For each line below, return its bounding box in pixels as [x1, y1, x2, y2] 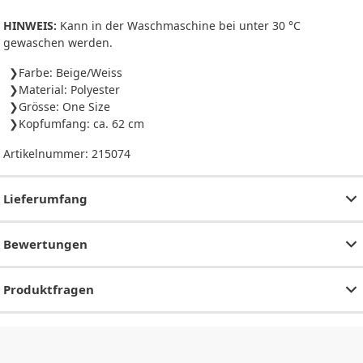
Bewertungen [3, 236, 88, 253]
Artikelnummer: [3, 146, 92, 162]
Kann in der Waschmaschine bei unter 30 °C [57, 18, 301, 34]
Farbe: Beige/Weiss [19, 65, 122, 81]
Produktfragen [3, 281, 94, 298]
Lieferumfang [3, 190, 88, 207]
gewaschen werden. [3, 35, 113, 51]
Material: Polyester [19, 82, 120, 98]
